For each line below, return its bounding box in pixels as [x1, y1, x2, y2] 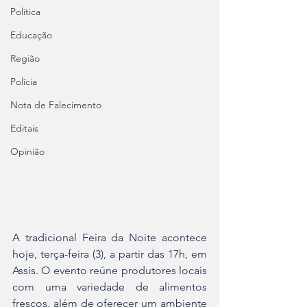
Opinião [10, 145, 45, 158]
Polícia [10, 75, 37, 88]
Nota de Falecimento [10, 99, 101, 111]
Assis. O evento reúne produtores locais [12, 264, 207, 277]
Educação [10, 29, 52, 41]
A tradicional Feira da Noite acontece [12, 231, 207, 244]
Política [10, 5, 40, 18]
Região [10, 52, 40, 64]
